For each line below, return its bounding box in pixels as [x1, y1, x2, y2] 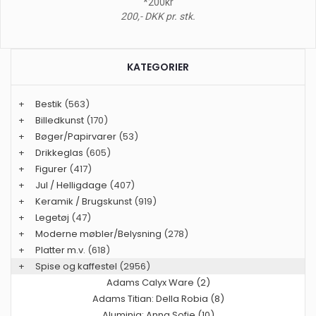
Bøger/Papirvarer [35, 129, 116, 143]
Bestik [35, 97, 62, 111]
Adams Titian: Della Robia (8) [92, 291, 224, 305]
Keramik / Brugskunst [35, 194, 132, 208]
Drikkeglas [35, 145, 83, 159]
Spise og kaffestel [35, 259, 117, 273]
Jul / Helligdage [35, 178, 107, 192]
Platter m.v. [35, 243, 85, 257]
